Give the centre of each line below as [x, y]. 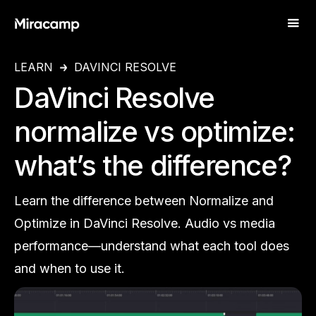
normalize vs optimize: [154, 132]
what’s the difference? [153, 165]
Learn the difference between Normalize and [144, 201]
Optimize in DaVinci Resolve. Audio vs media [145, 223]
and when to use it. [69, 268]
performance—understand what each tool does [152, 246]
